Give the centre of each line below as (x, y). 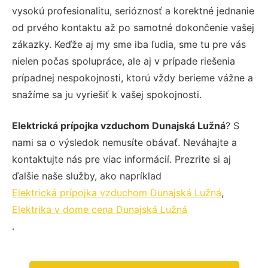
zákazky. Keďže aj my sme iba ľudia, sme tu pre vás (129, 44)
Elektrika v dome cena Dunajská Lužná (100, 209)
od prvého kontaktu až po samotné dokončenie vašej (133, 27)
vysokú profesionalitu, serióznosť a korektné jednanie (133, 10)
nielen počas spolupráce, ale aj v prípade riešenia (124, 61)
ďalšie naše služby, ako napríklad (87, 176)
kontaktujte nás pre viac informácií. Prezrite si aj (121, 159)
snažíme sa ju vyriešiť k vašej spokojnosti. (107, 94)
